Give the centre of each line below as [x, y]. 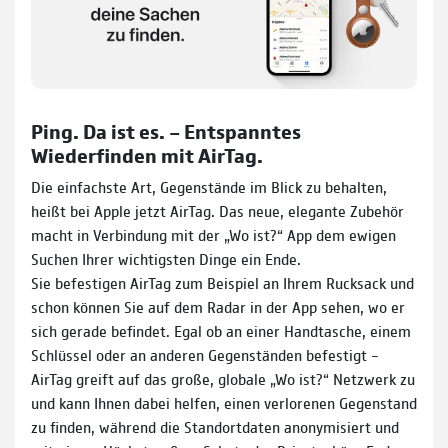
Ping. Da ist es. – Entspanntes [166, 130]
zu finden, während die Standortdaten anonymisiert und [215, 426]
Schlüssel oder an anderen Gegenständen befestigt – [205, 354]
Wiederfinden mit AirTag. [147, 154]
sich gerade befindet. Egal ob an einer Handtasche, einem [221, 330]
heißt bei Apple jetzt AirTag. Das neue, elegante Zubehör [217, 210]
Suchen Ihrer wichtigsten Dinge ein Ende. [166, 258]
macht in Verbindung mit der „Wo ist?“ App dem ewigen [213, 234]
